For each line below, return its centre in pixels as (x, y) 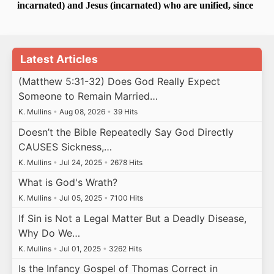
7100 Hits (125, 198)
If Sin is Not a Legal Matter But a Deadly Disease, (132, 218)
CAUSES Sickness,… (65, 146)
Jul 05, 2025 (80, 198)
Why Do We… (49, 233)
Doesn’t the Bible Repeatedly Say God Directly (126, 132)
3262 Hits (124, 248)
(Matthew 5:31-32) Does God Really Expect (119, 81)
